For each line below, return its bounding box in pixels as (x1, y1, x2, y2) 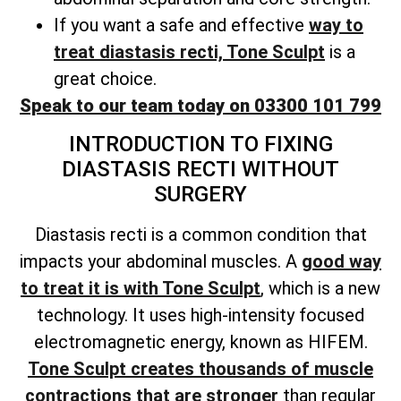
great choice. (54, 67, 157, 90)
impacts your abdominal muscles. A (20, 251, 302, 273)
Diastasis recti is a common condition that (34, 224, 367, 246)
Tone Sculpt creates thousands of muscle (28, 358, 373, 380)
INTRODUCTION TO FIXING (68, 132, 333, 158)
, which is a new (260, 277, 380, 300)
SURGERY (154, 182, 247, 208)
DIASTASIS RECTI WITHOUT (62, 157, 339, 183)
